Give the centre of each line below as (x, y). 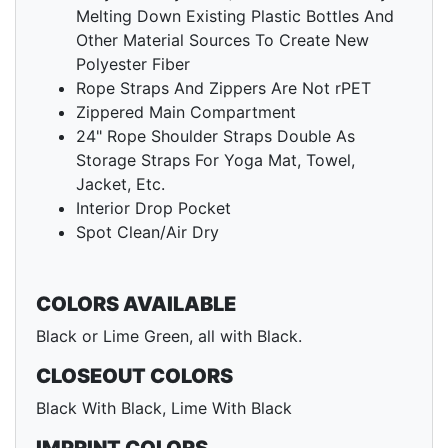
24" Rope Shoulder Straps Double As (215, 136)
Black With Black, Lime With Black (164, 408)
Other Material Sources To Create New (222, 40)
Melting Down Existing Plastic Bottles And (235, 16)
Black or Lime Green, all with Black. (169, 336)
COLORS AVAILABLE (136, 304)
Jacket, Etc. (120, 184)
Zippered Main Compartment (186, 112)
